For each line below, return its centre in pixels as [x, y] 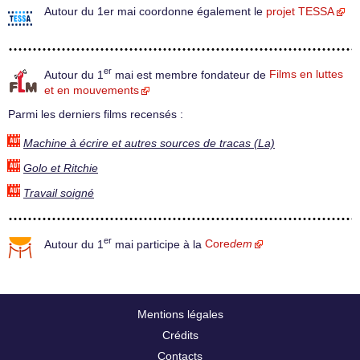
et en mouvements [92, 91]
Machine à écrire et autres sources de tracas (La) [149, 143]
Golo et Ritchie [61, 168]
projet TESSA [300, 11]
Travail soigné [59, 193]
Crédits [180, 335]
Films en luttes [306, 75]
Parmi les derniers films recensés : [96, 115]
